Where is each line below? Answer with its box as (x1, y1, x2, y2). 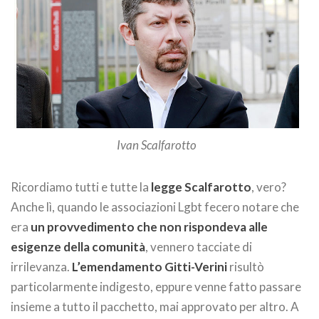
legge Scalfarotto (151, 179, 251, 194)
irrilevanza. (11, 258, 72, 274)
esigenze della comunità (11, 239, 145, 254)
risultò (227, 258, 264, 274)
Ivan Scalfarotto (117, 137, 197, 152)
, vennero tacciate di (145, 239, 252, 254)
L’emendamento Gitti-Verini (72, 258, 227, 274)
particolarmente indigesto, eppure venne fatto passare (11, 278, 301, 294)
